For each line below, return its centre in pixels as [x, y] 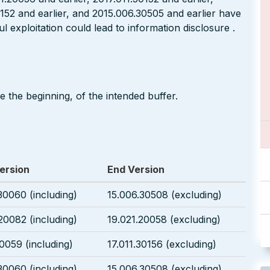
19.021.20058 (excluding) [164, 219]
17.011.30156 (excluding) [162, 244]
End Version [136, 169]
